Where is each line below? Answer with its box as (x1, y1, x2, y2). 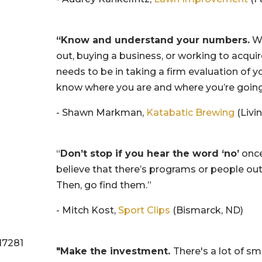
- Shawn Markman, (56, 106, 147, 118)
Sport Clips (118, 204, 171, 216)
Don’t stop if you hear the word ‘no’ (60, 147, 240, 159)
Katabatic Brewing (146, 106, 235, 118)
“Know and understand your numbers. (56, 34, 250, 46)
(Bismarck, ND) (170, 204, 244, 216)
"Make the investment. (56, 245, 174, 257)
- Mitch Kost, (56, 204, 119, 216)
